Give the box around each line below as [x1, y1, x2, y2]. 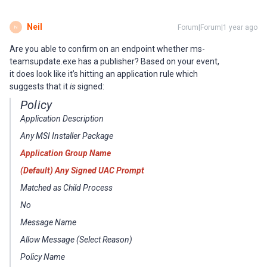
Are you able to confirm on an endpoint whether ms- [10, 44, 205, 54]
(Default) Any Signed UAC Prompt [20, 166, 144, 175]
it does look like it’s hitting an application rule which [10, 69, 198, 79]
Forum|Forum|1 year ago [178, 23, 257, 32]
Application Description [20, 114, 104, 123]
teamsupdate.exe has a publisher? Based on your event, [10, 57, 219, 66]
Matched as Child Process [20, 183, 113, 193]
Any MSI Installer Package [20, 131, 113, 141]
